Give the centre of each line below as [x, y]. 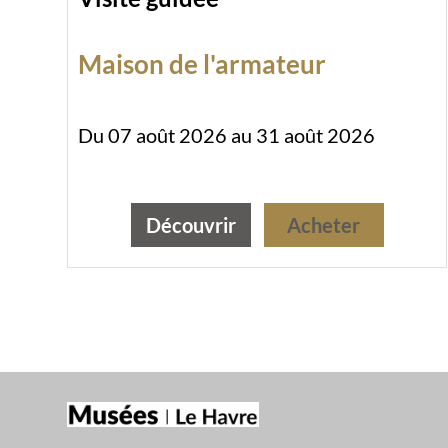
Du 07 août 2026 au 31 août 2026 [227, 134]
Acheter [324, 224]
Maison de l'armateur [202, 63]
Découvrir [190, 224]
